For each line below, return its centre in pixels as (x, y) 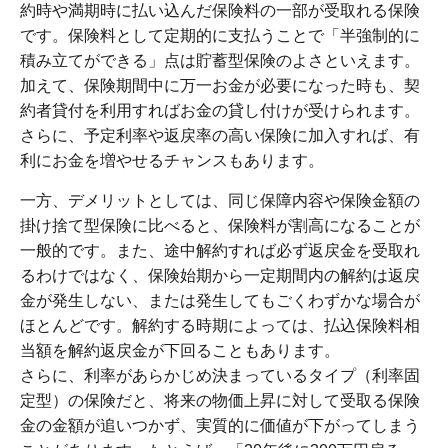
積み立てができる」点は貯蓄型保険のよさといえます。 (220, 61)
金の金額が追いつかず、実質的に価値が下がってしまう (220, 426)
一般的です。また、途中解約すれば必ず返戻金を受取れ (220, 251)
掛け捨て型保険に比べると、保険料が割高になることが (220, 226)
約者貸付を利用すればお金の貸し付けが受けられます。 (220, 111)
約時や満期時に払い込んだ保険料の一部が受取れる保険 (220, 11)
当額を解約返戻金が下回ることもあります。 (180, 351)
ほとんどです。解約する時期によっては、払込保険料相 (220, 326)
